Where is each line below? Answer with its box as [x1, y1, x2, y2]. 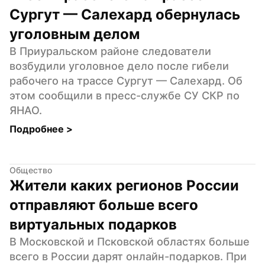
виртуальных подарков [9, 215, 177, 233]
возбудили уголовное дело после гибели [9, 59, 229, 72]
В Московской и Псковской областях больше [9, 235, 250, 248]
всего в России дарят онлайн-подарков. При [9, 250, 247, 263]
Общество [9, 164, 52, 175]
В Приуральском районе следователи [9, 44, 211, 57]
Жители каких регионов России [9, 176, 239, 194]
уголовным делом [9, 25, 140, 43]
